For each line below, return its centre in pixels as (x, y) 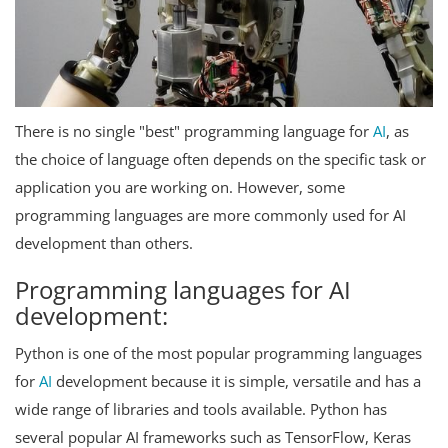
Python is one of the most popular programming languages (218, 352)
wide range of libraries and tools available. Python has (201, 408)
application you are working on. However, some (180, 186)
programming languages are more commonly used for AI (210, 214)
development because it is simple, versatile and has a (236, 380)
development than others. (104, 242)
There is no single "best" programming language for (194, 130)
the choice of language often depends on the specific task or (220, 158)
